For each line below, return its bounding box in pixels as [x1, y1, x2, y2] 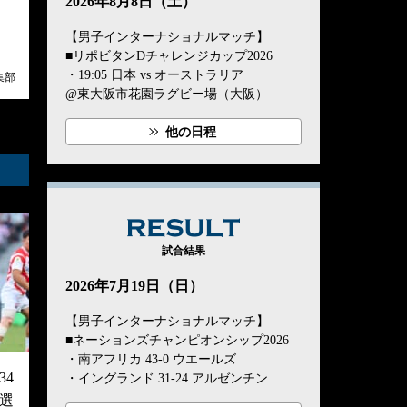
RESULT [240, 221, 309, 241]
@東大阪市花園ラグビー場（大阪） [65, 87, 268, 102]
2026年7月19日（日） [65, 278, 203, 294]
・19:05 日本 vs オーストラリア [65, 68, 243, 83]
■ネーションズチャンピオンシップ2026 [65, 333, 289, 348]
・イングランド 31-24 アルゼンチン [65, 372, 268, 386]
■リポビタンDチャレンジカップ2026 [65, 49, 273, 64]
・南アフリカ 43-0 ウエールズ [65, 352, 236, 367]
